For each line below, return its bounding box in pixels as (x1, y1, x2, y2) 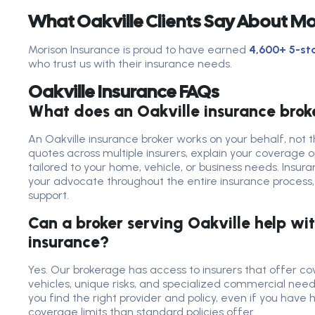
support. (28, 188, 69, 202)
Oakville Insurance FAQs (28, 80, 219, 103)
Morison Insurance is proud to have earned (28, 43, 249, 56)
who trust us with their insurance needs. (28, 57, 232, 70)
